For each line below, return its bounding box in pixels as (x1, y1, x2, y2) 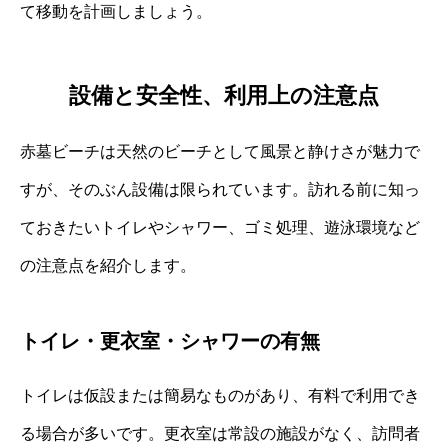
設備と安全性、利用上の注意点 (69, 83, 379, 109)
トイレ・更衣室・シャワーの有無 (20, 330, 320, 353)
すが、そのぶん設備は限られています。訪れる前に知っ (20, 181, 420, 199)
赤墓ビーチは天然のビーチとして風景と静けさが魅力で (20, 143, 420, 161)
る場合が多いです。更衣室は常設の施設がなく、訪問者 (20, 425, 420, 443)
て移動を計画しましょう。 (20, 2, 212, 20)
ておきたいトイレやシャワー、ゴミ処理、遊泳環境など (20, 219, 420, 237)
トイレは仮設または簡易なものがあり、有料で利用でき (20, 387, 420, 405)
